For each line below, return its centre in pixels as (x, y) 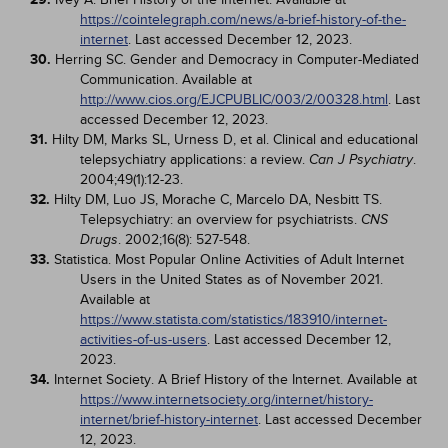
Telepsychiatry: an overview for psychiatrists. (220, 219)
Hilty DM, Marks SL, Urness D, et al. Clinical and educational (235, 139)
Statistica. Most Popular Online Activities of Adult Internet (229, 259)
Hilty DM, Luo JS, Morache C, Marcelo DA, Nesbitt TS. (218, 199)
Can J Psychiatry (361, 159)
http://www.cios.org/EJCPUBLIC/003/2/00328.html (234, 99)
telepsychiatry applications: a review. (194, 159)
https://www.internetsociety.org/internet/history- (226, 399)
